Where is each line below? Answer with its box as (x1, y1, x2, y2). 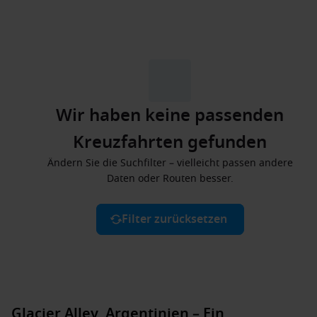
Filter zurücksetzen (121, 211, 227, 228)
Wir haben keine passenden (56, 103, 284, 128)
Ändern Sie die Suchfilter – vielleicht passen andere (47, 156, 293, 171)
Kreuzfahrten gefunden (73, 129, 267, 155)
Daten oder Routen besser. (106, 171, 234, 186)
